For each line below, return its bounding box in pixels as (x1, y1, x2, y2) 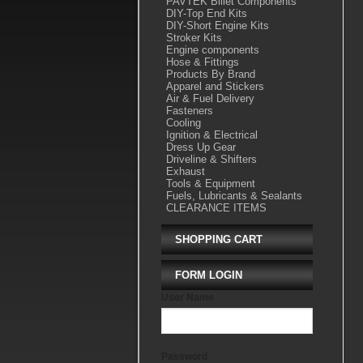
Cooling (165, 116, 201, 129)
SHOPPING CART (174, 233, 263, 246)
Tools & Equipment (165, 177, 255, 190)
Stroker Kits (165, 31, 222, 44)
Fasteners (165, 104, 213, 117)
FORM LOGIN (174, 268, 242, 281)
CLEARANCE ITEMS (165, 201, 267, 214)
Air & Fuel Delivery (165, 92, 254, 105)
